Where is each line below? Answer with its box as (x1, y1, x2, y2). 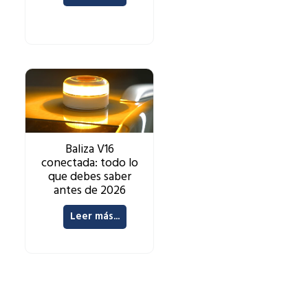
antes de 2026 (53, 181, 126, 201)
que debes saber (47, 167, 131, 188)
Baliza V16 (65, 140, 114, 160)
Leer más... (69, 208, 120, 225)
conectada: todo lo (41, 153, 138, 174)
